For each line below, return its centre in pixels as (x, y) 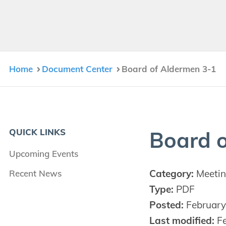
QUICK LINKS (37, 132)
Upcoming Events (43, 153)
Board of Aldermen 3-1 (169, 69)
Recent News (35, 173)
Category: (171, 174)
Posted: (166, 205)
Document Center (77, 69)
